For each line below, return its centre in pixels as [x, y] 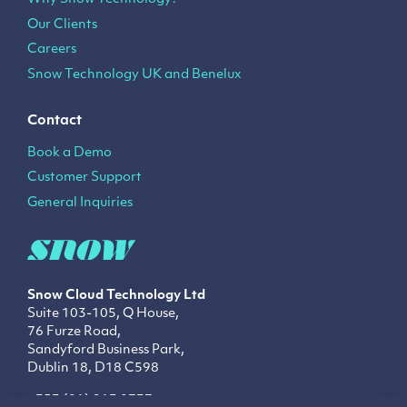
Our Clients [62, 25]
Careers [52, 50]
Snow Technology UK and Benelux [134, 74]
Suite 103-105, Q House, [103, 314]
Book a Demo [69, 153]
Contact [55, 121]
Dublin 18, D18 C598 [93, 369]
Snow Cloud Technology [104, 296]
